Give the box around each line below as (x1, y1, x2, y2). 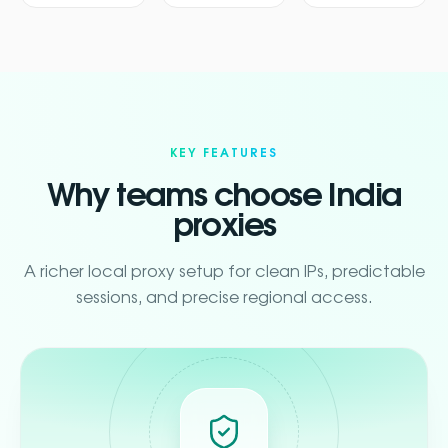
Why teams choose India (46, 180, 402, 212)
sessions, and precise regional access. (75, 290, 373, 306)
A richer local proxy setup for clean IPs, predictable (23, 264, 425, 280)
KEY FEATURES (170, 147, 278, 159)
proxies (172, 210, 276, 242)
